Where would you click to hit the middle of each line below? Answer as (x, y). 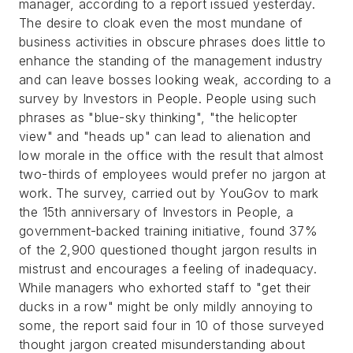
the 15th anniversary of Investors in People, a (156, 212)
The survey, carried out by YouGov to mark (188, 193)
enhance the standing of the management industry (171, 61)
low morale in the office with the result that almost (171, 155)
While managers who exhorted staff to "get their (165, 288)
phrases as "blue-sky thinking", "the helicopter (158, 117)
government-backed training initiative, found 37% (169, 231)
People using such (261, 98)
